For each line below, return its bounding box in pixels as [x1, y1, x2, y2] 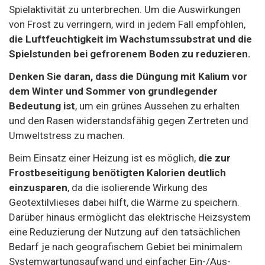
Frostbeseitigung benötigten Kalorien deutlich [9, 166, 226, 179]
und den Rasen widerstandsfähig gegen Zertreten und [9, 114, 248, 127]
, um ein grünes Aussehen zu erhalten [75, 99, 240, 112]
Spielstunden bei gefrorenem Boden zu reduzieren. [9, 47, 251, 60]
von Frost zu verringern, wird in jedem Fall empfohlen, [9, 18, 245, 30]
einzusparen [9, 181, 67, 193]
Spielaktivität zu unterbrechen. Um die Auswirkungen [9, 3, 241, 15]
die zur [198, 151, 231, 164]
